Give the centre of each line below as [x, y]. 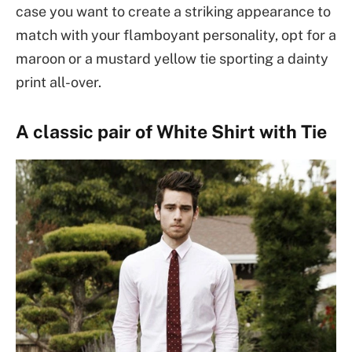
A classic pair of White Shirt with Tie [171, 132]
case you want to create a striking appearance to [173, 12]
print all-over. [59, 82]
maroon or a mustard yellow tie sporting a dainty [172, 59]
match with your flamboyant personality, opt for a [176, 35]
